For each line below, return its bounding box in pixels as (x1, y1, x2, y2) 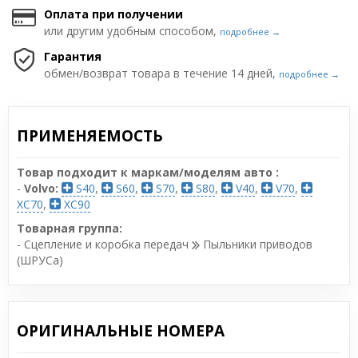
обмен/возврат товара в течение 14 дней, (44, 66, 279, 81)
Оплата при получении (44, 6, 183, 22)
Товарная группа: (17, 221, 122, 236)
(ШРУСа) (17, 253, 63, 268)
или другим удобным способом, (44, 23, 220, 38)
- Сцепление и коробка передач (17, 237, 192, 252)
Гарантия (44, 49, 101, 64)
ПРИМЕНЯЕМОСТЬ (17, 125, 163, 146)
